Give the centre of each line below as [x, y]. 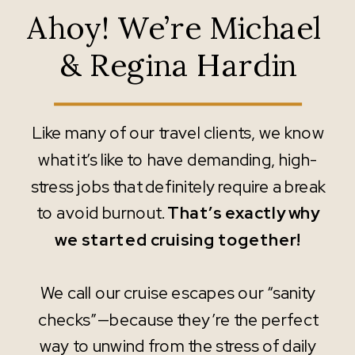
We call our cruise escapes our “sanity [178, 293]
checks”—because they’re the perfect [178, 320]
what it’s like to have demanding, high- [178, 160]
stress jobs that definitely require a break [178, 187]
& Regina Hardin [179, 64]
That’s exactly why [244, 213]
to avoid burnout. [102, 213]
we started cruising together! [178, 240]
